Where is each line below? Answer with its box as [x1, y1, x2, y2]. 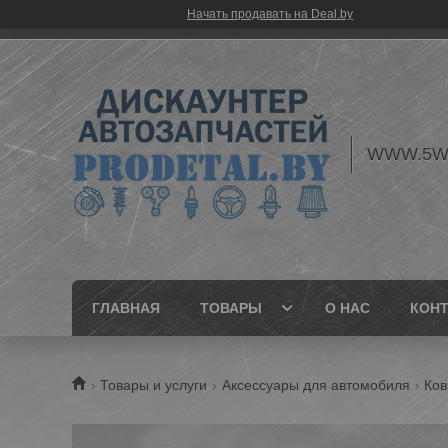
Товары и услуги [100, 377, 208, 393]
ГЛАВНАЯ [92, 300, 160, 316]
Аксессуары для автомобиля [221, 377, 410, 393]
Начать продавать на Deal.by [187, 7, 353, 21]
